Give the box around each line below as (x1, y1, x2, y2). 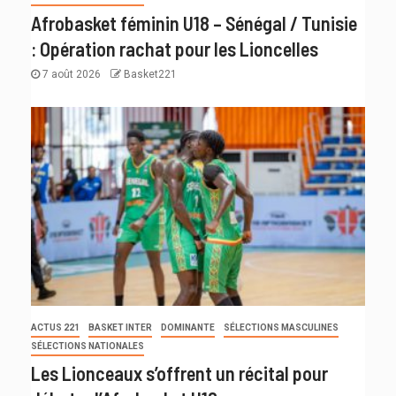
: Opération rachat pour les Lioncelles (31, 36, 318, 60)
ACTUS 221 (31, 322, 80, 332)
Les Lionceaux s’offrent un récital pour (31, 361, 328, 385)
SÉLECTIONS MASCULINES (224, 322, 339, 332)
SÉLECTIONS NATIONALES (31, 340, 144, 351)
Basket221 (124, 67, 177, 80)
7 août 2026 (40, 67, 103, 80)
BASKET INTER (88, 322, 152, 332)
